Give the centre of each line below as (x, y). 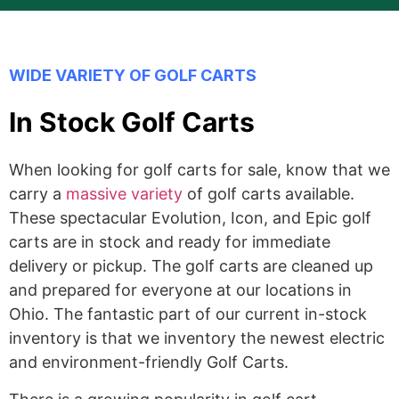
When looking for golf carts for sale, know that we (199, 170)
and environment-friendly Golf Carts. (149, 362)
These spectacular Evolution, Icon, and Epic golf (190, 218)
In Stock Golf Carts (132, 122)
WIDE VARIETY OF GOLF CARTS (133, 76)
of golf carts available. (269, 194)
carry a (37, 194)
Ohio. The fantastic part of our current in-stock (188, 314)
